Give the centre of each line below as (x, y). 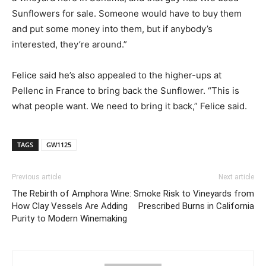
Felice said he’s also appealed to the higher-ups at (117, 75)
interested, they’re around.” (69, 45)
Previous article (37, 177)
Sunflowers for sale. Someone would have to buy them (127, 14)
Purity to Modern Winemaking (69, 219)
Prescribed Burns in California (196, 206)
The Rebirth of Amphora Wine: (72, 194)
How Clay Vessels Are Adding (70, 206)
